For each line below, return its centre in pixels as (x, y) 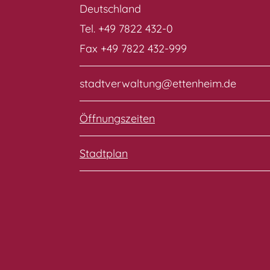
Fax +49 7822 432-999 (133, 48)
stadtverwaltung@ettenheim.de (158, 83)
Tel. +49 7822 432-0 (126, 28)
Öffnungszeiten (117, 118)
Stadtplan (104, 153)
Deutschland (110, 8)
